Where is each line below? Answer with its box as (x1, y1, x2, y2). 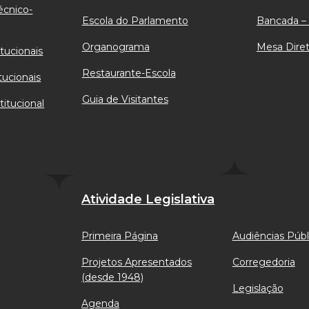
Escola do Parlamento (81, 14, 188, 27)
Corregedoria (232, 256, 295, 268)
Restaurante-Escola (81, 67, 176, 79)
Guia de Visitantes (81, 93, 168, 106)
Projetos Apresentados (81, 256, 192, 268)
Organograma (81, 41, 150, 53)
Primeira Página (81, 230, 158, 242)
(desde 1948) (81, 271, 143, 283)
